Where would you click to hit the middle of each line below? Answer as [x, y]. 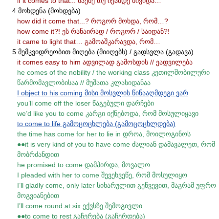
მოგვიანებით [38, 196]
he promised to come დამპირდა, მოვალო [84, 165]
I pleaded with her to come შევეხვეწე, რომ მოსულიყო [102, 175]
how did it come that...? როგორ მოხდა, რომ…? [93, 21]
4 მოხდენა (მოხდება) [46, 11]
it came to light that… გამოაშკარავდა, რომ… [89, 42]
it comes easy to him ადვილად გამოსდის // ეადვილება [105, 62]
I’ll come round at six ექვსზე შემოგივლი [80, 206]
